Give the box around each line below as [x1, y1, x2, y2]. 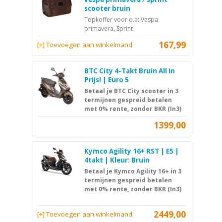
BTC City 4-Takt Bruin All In [84, 66, 175, 75]
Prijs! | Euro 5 [84, 75, 129, 84]
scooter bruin [84, 3, 130, 13]
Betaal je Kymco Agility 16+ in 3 [84, 166, 181, 175]
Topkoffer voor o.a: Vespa [84, 15, 158, 24]
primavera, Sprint [84, 24, 133, 33]
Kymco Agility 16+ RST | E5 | [84, 146, 179, 156]
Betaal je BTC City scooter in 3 [84, 86, 178, 95]
